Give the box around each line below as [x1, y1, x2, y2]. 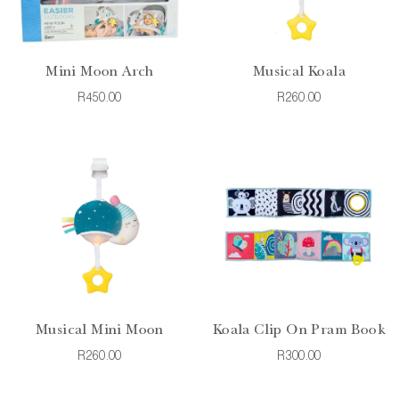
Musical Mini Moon [36, 324, 164, 338]
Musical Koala [252, 66, 346, 79]
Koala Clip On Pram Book [212, 324, 387, 338]
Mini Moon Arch [45, 66, 154, 79]
